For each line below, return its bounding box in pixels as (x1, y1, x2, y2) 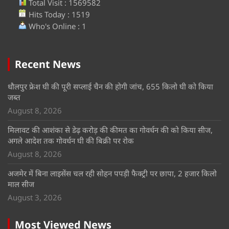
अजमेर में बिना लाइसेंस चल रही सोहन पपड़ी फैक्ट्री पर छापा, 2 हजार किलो (8, 168, 217, 178)
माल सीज (8, 178, 34, 189)
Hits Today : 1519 (27, 9, 90, 19)
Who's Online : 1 (27, 20, 86, 31)
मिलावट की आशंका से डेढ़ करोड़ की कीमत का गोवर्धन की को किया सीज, (8, 124, 213, 135)
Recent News (15, 57, 81, 71)
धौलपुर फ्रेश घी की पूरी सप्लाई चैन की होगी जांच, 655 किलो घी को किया (8, 81, 213, 91)
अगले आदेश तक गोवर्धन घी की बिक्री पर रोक (8, 135, 134, 146)
